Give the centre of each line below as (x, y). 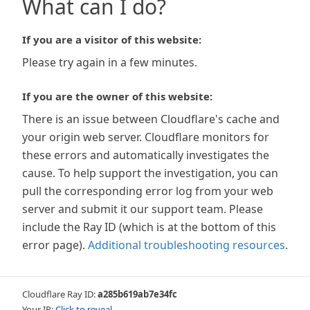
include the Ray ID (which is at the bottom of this (149, 227)
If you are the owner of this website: (117, 96)
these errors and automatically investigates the (146, 155)
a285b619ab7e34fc (137, 294)
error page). (54, 245)
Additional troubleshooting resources (186, 245)
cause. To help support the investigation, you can (150, 173)
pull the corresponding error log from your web (148, 191)
